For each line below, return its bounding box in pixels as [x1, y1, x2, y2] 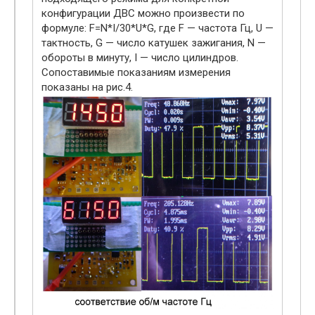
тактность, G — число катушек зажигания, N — [41, 36, 266, 49]
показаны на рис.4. [41, 80, 133, 94]
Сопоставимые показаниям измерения [41, 65, 231, 79]
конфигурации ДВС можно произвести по [41, 6, 245, 20]
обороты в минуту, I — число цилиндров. [41, 51, 238, 64]
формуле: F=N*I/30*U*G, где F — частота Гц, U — [41, 21, 274, 34]
